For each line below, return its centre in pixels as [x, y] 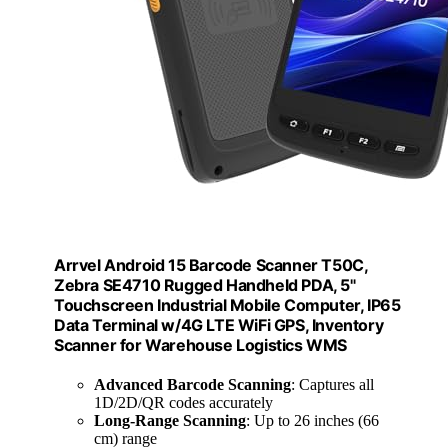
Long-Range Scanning [170, 421]
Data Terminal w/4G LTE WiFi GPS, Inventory [219, 324]
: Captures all [332, 385]
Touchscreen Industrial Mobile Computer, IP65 [227, 304]
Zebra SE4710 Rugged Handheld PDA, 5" [205, 284]
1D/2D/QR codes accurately [183, 403]
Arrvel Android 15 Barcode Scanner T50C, [211, 264]
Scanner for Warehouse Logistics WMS [201, 344]
